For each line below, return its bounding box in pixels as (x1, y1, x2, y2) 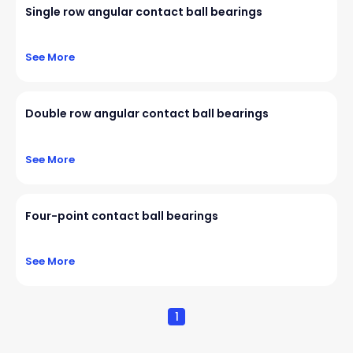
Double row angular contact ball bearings (25, 106, 269, 122)
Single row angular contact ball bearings (25, 4, 262, 20)
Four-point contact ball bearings (25, 207, 218, 224)
